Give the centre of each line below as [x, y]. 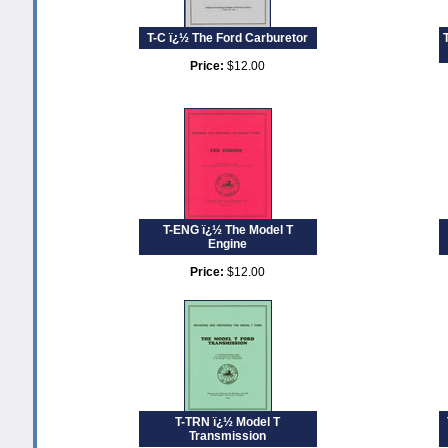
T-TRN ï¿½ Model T [227, 422]
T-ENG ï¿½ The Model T [227, 230]
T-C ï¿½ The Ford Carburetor [227, 38]
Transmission [227, 436]
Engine [227, 244]
